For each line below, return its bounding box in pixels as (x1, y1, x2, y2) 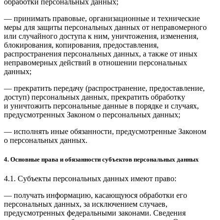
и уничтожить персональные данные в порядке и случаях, (4, 101, 199, 110)
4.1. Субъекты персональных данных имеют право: (4, 174, 176, 183)
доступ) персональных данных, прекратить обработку (4, 92, 185, 101)
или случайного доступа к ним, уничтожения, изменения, (4, 31, 198, 40)
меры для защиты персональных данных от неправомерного (4, 23, 207, 31)
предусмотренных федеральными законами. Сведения (4, 209, 186, 218)
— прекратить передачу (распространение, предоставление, (4, 83, 205, 92)
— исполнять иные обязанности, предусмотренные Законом (4, 127, 206, 136)
